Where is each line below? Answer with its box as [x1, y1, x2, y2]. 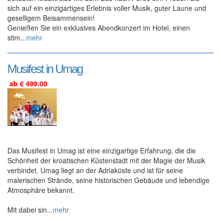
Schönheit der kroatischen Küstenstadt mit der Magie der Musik [7, 155, 205, 165]
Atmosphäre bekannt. [7, 184, 74, 195]
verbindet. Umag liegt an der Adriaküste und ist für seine [7, 165, 183, 175]
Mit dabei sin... [7, 204, 53, 215]
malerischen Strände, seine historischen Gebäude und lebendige [7, 175, 210, 185]
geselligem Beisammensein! [7, 12, 95, 23]
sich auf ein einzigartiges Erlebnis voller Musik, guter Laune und [7, 2, 206, 13]
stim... [7, 32, 26, 42]
